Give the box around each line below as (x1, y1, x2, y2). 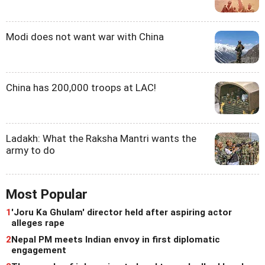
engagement (11, 244, 66, 256)
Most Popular (6, 186, 88, 202)
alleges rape (11, 217, 64, 228)
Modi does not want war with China (6, 30, 164, 43)
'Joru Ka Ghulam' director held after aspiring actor (11, 206, 232, 218)
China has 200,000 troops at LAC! (6, 81, 156, 93)
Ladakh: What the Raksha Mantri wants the (6, 132, 196, 144)
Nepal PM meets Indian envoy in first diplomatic (11, 234, 220, 245)
